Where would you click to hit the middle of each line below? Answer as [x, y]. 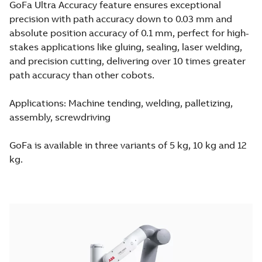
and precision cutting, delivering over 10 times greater [127, 61]
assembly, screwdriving [60, 117]
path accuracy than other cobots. [82, 75]
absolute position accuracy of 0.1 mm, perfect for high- [129, 33]
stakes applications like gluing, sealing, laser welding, [126, 47]
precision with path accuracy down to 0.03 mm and [121, 19]
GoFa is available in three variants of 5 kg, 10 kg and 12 [128, 145]
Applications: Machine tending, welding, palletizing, [121, 103]
